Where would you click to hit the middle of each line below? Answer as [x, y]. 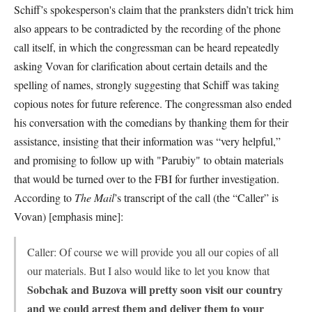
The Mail [94, 197]
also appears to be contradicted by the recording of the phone [147, 28]
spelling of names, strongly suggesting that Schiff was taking [147, 85]
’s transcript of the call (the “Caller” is [196, 197]
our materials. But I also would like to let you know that [148, 271]
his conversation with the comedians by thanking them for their [151, 122]
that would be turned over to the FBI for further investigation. [147, 179]
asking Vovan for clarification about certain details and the [141, 66]
